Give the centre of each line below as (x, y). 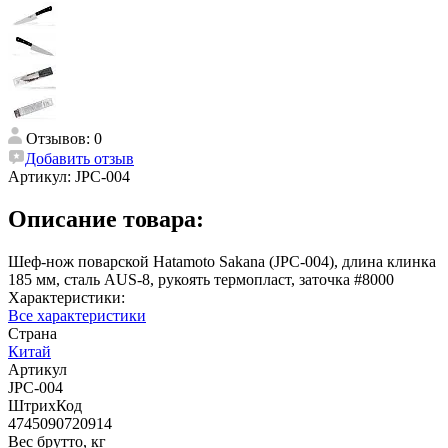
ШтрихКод (45, 405)
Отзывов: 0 (64, 138)
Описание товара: (106, 218)
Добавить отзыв (79, 158)
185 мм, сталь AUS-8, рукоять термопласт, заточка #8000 (201, 279)
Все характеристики (77, 315)
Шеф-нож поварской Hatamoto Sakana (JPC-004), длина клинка (222, 261)
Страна (32, 333)
